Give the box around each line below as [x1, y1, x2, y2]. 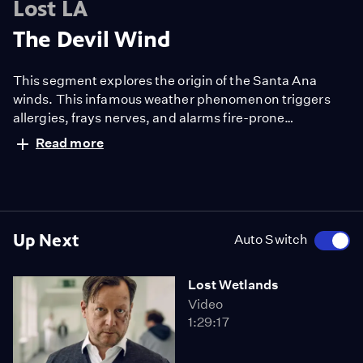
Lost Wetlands [188, 277, 280, 293]
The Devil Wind [13, 26, 171, 53]
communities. [13, 129, 98, 144]
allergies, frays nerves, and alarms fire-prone [13, 110, 285, 126]
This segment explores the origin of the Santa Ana [13, 73, 317, 88]
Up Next [13, 230, 79, 250]
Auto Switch [233, 232, 308, 247]
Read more [36, 135, 104, 151]
